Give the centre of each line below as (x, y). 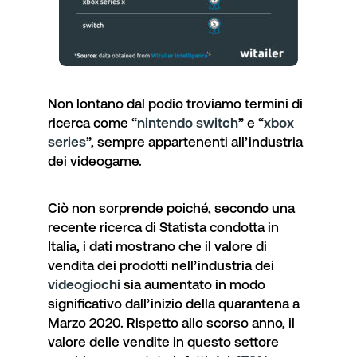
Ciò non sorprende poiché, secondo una (171, 208)
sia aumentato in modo (194, 284)
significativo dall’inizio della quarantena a (174, 303)
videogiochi (86, 284)
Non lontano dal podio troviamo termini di (175, 103)
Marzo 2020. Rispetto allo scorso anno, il (171, 322)
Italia (62, 246)
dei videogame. (95, 161)
